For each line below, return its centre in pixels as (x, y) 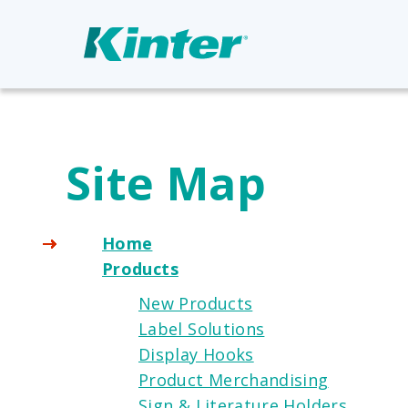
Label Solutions (202, 328)
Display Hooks (196, 354)
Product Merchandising (234, 379)
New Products (196, 303)
